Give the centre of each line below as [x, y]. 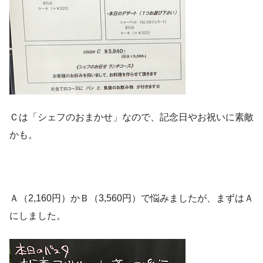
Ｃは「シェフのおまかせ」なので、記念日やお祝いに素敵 [131, 117]
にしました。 [38, 216]
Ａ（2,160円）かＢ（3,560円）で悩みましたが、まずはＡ [131, 198]
